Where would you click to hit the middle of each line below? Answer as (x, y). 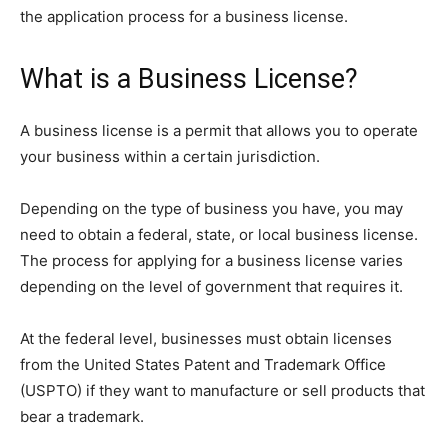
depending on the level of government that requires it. (211, 287)
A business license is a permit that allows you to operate (219, 131)
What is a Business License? (189, 79)
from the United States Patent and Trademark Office (203, 365)
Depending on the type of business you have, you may (211, 209)
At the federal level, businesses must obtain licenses (206, 339)
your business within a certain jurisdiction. (170, 157)
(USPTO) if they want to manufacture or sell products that (222, 391)
